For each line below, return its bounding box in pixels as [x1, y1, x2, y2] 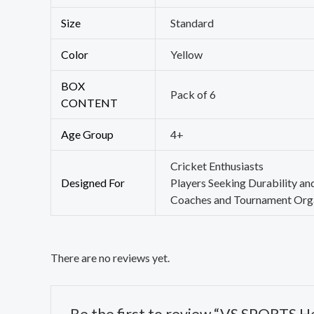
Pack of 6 [170, 87, 217, 101]
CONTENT [61, 95, 118, 109]
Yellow [170, 47, 203, 61]
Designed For [61, 175, 125, 189]
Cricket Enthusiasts [170, 158, 264, 172]
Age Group [61, 127, 114, 141]
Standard [170, 15, 214, 29]
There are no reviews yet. [50, 250, 170, 264]
